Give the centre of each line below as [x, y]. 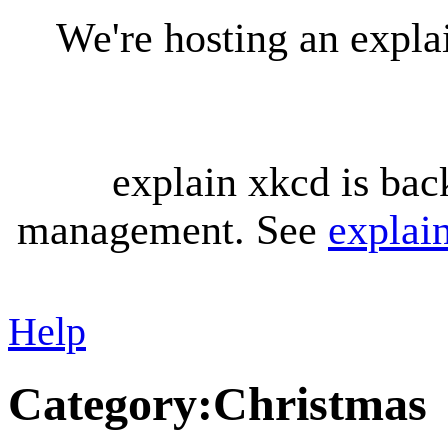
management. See [172, 230]
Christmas [320, 404]
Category [102, 404]
